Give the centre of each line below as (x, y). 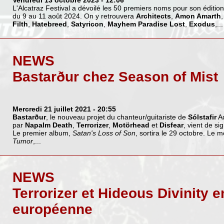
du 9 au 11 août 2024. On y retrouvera (74, 16)
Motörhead (131, 125)
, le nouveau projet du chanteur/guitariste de (117, 117)
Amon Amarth (198, 16)
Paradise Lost (161, 24)
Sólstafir (202, 117)
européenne (52, 209)
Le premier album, (42, 133)
